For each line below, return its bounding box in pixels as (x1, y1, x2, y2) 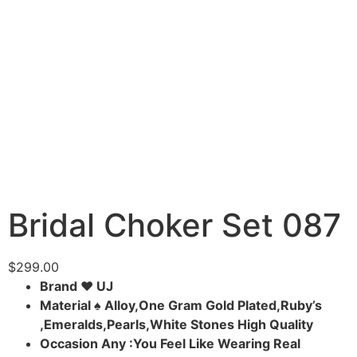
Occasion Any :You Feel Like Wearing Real (40, 335, 300, 352)
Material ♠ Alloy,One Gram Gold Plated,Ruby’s (40, 297, 322, 314)
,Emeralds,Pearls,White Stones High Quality (40, 316, 316, 333)
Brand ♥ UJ (40, 278, 113, 295)
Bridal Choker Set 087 (8, 206, 341, 245)
